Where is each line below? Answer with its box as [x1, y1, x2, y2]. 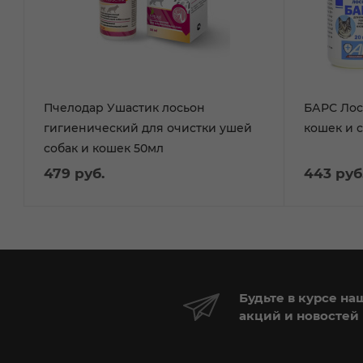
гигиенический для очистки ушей [44, 120, 252, 135]
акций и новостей [239, 307, 359, 323]
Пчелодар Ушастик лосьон [44, 100, 205, 115]
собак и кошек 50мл [44, 140, 164, 156]
